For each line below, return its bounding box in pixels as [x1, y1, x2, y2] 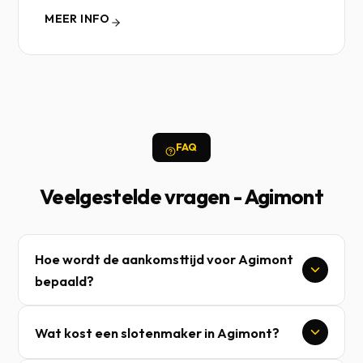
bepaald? [35, 272, 95, 289]
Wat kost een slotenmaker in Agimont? [35, 323, 280, 341]
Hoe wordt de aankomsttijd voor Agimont [35, 250, 294, 267]
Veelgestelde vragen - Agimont [39, 183, 324, 210]
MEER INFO [45, 11, 110, 26]
